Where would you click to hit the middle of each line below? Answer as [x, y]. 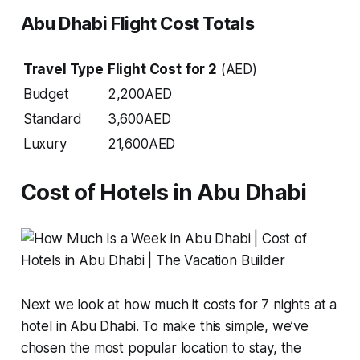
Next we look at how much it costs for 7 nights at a [179, 304]
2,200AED [139, 94]
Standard [52, 119]
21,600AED [141, 143]
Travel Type [63, 69]
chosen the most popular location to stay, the [161, 348]
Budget [46, 94]
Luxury [45, 143]
